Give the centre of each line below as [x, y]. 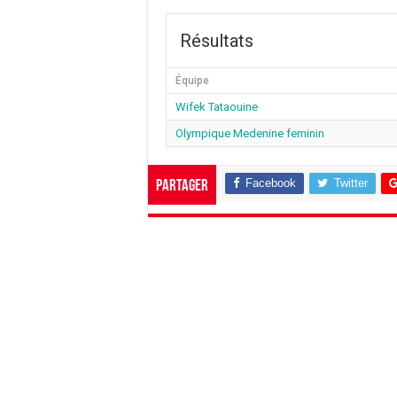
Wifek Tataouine [217, 106]
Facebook [271, 183]
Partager [182, 186]
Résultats [217, 40]
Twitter [351, 183]
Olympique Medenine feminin [250, 133]
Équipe [192, 80]
